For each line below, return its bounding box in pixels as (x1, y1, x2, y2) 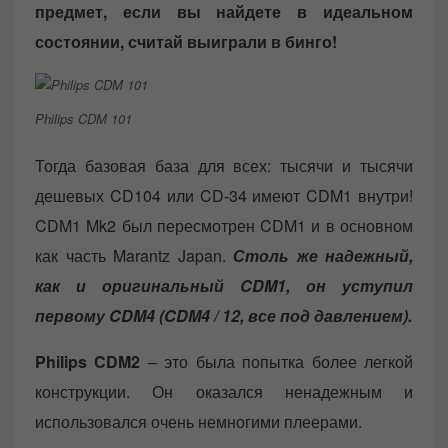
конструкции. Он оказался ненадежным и (35, 379, 413, 403)
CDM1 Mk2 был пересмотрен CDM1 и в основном (35, 213, 413, 237)
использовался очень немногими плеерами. (35, 409, 362, 433)
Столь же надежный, (233, 243, 413, 267)
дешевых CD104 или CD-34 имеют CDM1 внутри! (35, 183, 413, 207)
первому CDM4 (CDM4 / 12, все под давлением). (35, 303, 412, 327)
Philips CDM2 (35, 349, 141, 373)
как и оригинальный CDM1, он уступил (35, 273, 413, 297)
